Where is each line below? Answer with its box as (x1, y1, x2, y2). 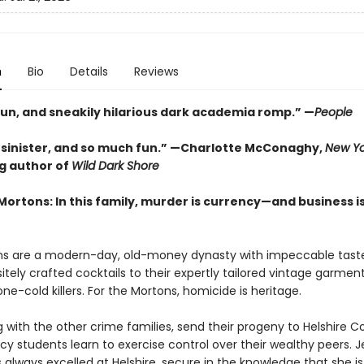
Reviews (133, 63, 179, 80)
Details (69, 63, 108, 80)
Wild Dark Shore (71, 158, 159, 174)
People (314, 104, 353, 120)
